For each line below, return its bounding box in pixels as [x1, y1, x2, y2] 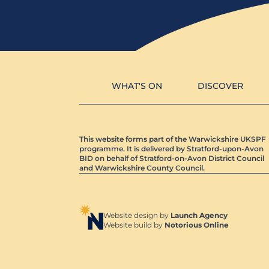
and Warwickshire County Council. [79, 163, 207, 173]
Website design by [103, 211, 171, 220]
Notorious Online [165, 220, 229, 230]
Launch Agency [171, 211, 228, 220]
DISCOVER [198, 80, 244, 92]
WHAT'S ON [112, 80, 162, 92]
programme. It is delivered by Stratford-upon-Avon [79, 144, 264, 154]
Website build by [103, 220, 165, 230]
